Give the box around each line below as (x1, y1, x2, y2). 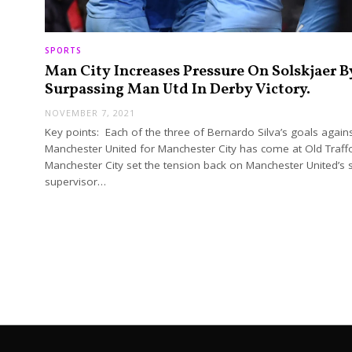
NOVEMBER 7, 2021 (45, 107, 135, 119)
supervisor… (45, 174, 106, 189)
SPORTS (45, 44, 82, 56)
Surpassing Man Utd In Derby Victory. (45, 78, 310, 101)
